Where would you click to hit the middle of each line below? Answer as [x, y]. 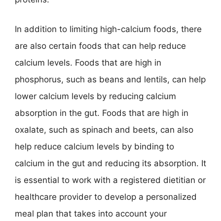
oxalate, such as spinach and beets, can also [104, 129]
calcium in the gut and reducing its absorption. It [110, 163]
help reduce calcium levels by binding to [94, 146]
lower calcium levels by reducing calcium [95, 96]
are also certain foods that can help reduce [100, 46]
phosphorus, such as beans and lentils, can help [110, 79]
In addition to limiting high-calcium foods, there [108, 29]
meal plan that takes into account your [91, 213]
